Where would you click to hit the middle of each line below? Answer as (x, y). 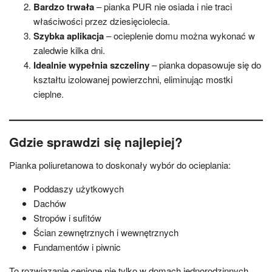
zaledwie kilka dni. (69, 50)
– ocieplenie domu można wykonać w (179, 35)
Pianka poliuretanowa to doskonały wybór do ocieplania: (120, 165)
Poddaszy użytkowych (79, 189)
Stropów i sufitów (67, 218)
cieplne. (49, 93)
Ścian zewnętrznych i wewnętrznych (106, 233)
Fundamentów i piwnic (77, 247)
